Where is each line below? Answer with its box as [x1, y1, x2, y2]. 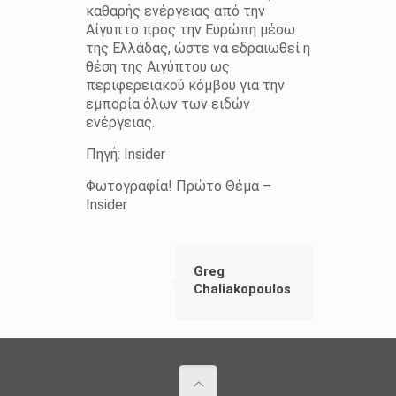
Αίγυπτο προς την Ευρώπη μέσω [85, 21, 295, 39]
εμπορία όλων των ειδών [85, 95, 250, 113]
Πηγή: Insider [85, 146, 165, 164]
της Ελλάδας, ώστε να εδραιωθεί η [85, 40, 310, 57]
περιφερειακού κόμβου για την [85, 77, 285, 95]
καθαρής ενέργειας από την [85, 3, 265, 20]
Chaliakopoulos [194, 281, 291, 298]
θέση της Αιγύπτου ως [85, 58, 230, 76]
